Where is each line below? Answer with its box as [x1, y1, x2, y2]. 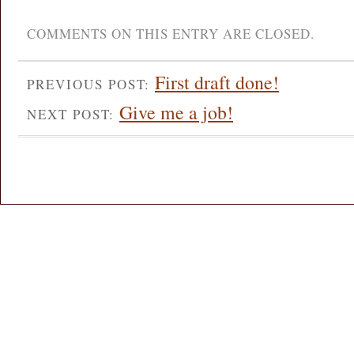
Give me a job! [119, 100, 233, 126]
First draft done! [155, 69, 279, 95]
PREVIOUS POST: [27, 74, 155, 93]
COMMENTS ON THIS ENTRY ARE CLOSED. [27, 24, 314, 43]
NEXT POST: [27, 105, 119, 124]
